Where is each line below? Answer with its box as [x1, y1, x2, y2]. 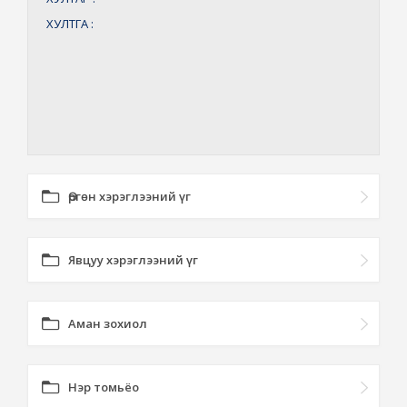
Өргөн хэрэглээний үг [68, 188, 191, 204]
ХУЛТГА [46, 15, 91, 32]
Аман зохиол [68, 315, 147, 332]
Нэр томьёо [68, 379, 139, 395]
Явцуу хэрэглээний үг [68, 252, 198, 268]
